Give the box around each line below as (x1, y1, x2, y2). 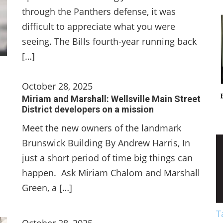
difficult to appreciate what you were (22, 20, 175, 32)
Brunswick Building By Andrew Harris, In (22, 137, 190, 149)
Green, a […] (22, 182, 72, 194)
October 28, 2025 (22, 80, 93, 92)
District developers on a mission (22, 104, 154, 114)
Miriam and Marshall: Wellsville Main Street (22, 94, 201, 104)
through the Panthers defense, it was (22, 5, 176, 17)
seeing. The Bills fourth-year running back (22, 35, 197, 47)
